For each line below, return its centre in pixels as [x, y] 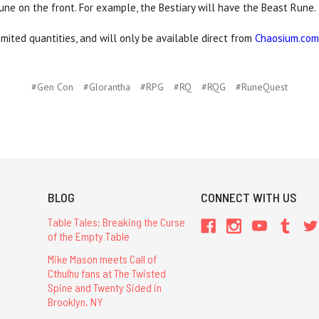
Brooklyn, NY [75, 301]
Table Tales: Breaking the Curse [116, 222]
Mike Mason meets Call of [102, 258]
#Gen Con [52, 87]
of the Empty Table [88, 236]
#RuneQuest [262, 87]
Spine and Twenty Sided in [104, 287]
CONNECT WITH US [249, 198]
